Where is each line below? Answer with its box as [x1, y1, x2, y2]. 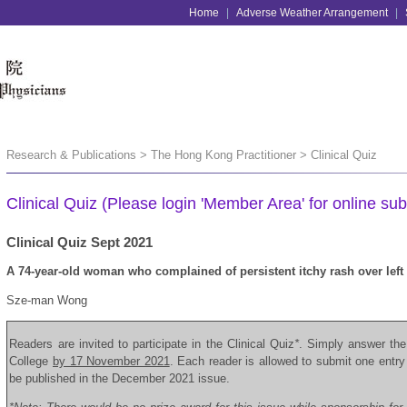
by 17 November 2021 [53, 354, 170, 368]
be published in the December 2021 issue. [9, 372, 231, 385]
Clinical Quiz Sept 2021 [6, 234, 154, 250]
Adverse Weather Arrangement [235, 6, 388, 19]
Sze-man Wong [6, 293, 88, 307]
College [9, 354, 53, 368]
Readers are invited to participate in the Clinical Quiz [9, 337, 294, 351]
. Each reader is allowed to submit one [169, 354, 375, 368]
